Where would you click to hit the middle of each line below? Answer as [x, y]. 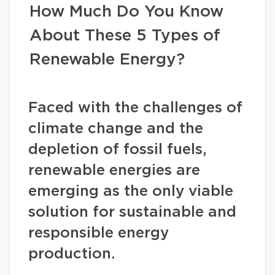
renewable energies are [114, 171]
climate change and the [116, 129]
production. [72, 254]
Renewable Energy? [107, 60]
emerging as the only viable [131, 192]
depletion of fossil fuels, [118, 150]
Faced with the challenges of [135, 108]
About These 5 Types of [125, 36]
